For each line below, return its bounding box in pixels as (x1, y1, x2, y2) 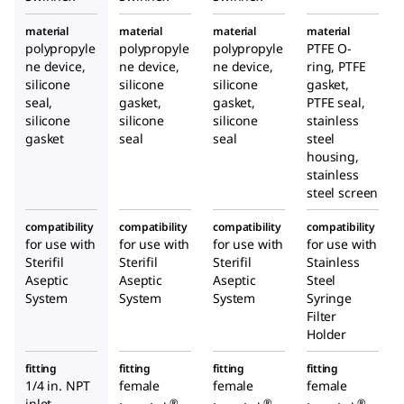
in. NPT (43, 376, 90, 394)
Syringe (307, 289, 353, 307)
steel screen (307, 183, 379, 201)
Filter (307, 307, 337, 325)
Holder (307, 325, 347, 343)
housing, (307, 147, 359, 165)
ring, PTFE (307, 57, 366, 75)
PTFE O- (307, 39, 353, 57)
